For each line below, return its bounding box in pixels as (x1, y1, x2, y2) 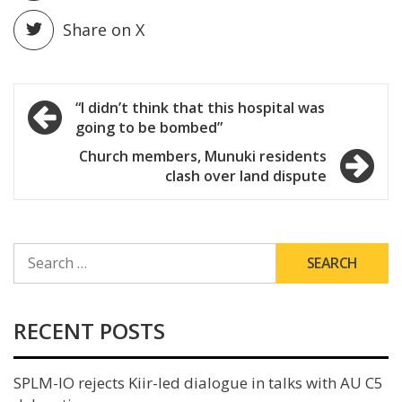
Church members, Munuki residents (79, 145, 327, 166)
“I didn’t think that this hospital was (75, 97, 325, 118)
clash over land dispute (165, 165, 327, 186)
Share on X (63, 18, 144, 40)
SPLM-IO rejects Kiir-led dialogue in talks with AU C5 (13, 371, 383, 393)
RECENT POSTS (13, 315, 165, 345)
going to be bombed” (75, 117, 223, 137)
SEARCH (13, 241, 60, 259)
